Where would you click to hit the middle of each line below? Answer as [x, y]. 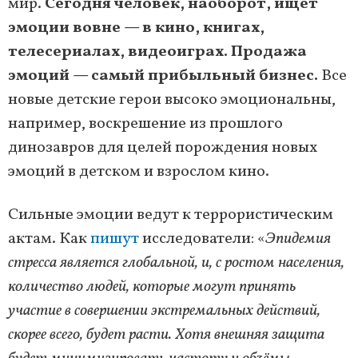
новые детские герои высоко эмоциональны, [172, 99]
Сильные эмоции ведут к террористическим [171, 215]
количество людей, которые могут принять [152, 286]
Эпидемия [298, 239]
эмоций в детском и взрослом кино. [139, 171]
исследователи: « [202, 239]
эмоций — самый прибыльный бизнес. [163, 76]
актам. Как [49, 239]
